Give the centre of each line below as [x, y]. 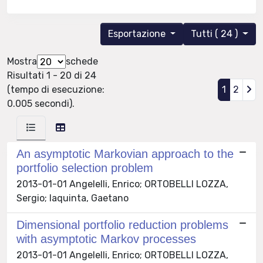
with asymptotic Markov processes [106, 239]
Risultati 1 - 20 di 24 [52, 76]
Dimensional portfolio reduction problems [122, 225]
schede [82, 62]
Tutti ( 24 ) [216, 34]
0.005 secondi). [41, 104]
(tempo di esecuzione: [56, 90]
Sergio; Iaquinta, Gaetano [73, 198]
